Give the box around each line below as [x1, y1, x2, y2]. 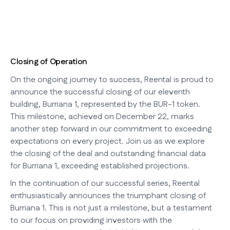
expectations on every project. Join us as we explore [10, 136, 205, 148]
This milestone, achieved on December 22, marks [10, 111, 194, 123]
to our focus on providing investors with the [10, 215, 172, 227]
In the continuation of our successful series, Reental [10, 178, 200, 190]
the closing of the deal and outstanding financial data [10, 148, 206, 160]
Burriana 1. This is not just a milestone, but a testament [10, 202, 212, 215]
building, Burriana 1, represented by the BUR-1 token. [10, 99, 200, 111]
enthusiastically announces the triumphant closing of [10, 190, 206, 202]
